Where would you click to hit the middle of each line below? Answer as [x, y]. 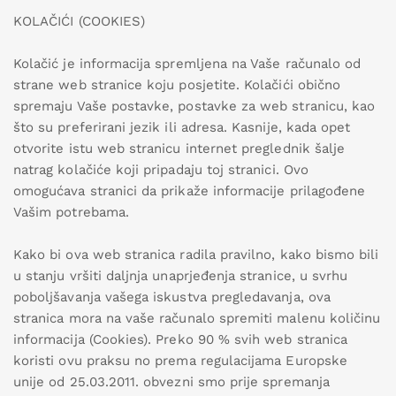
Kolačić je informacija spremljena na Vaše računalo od [187, 64]
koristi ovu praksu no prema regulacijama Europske [180, 361]
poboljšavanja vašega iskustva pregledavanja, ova [172, 297]
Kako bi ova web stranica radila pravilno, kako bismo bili [196, 255]
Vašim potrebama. [71, 212]
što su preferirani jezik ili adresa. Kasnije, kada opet [182, 127]
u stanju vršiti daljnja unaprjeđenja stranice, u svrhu [181, 276]
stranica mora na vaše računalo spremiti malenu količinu [197, 318]
